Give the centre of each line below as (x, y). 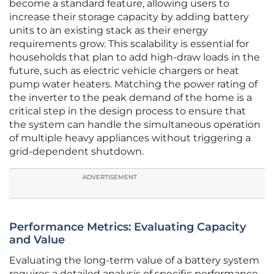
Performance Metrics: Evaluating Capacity (128, 227)
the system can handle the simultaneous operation (135, 125)
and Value (37, 240)
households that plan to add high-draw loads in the (135, 57)
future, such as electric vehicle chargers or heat (124, 71)
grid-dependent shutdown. (76, 152)
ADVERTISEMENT (110, 177)
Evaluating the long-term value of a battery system (134, 261)
